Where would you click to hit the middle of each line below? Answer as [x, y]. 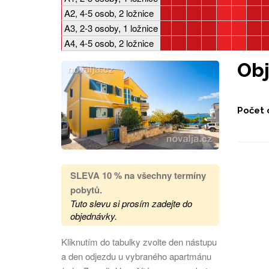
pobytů [85, 189]
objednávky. [94, 216]
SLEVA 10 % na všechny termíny [138, 175]
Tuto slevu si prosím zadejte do [131, 203]
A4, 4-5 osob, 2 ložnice [109, 43]
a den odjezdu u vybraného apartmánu [136, 256]
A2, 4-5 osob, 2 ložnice [109, 13]
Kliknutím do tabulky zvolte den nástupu [139, 241]
